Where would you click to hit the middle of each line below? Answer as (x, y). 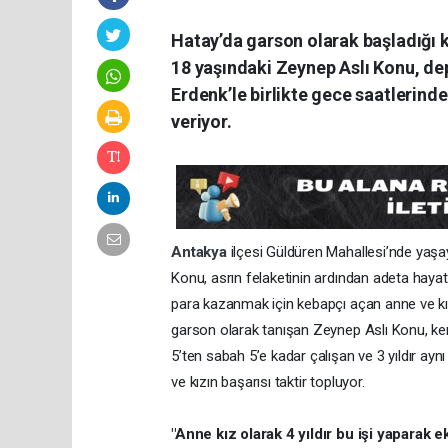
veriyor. (201, 122)
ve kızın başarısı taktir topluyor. (268, 382)
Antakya (201, 252)
